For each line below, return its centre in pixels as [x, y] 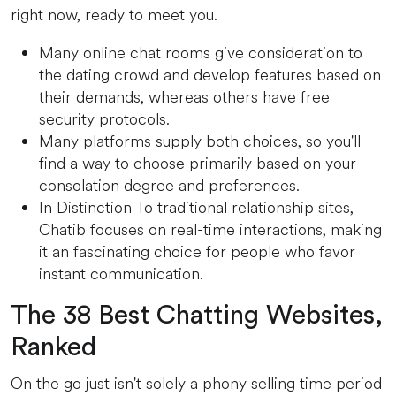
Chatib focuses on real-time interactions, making [210, 230]
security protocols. [104, 119]
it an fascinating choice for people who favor [197, 252]
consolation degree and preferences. [169, 186]
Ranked [53, 347]
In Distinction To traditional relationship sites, [196, 208]
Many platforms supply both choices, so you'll [200, 141]
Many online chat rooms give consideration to [201, 53]
